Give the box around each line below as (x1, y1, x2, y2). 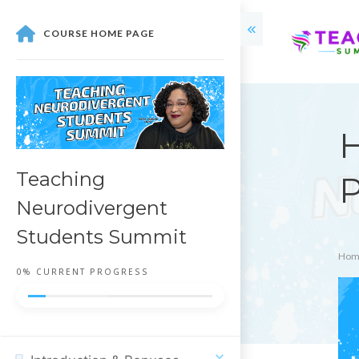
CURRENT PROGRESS (32, 266, 149, 277)
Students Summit (16, 225, 187, 248)
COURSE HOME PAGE (43, 27, 155, 39)
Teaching (16, 167, 105, 191)
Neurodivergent (16, 196, 167, 220)
